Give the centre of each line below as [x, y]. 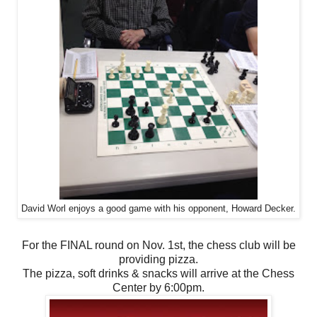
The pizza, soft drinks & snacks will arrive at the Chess [158, 274]
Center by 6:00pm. [158, 288]
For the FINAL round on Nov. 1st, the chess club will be [158, 246]
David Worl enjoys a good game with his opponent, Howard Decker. [158, 209]
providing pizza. [158, 260]
